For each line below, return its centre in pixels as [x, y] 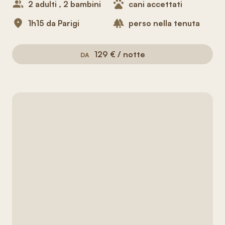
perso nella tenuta [164, 23]
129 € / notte [120, 54]
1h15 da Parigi [54, 23]
